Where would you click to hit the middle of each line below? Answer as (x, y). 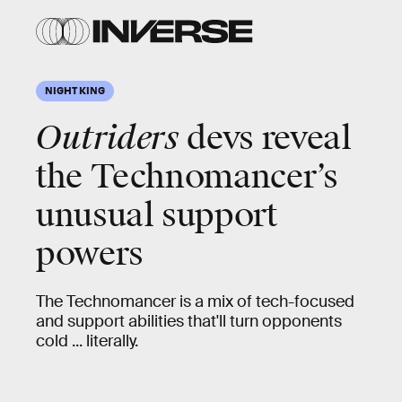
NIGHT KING (75, 90)
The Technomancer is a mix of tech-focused (195, 301)
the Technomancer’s (187, 177)
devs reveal (265, 138)
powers (90, 254)
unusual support (157, 215)
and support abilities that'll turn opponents (189, 321)
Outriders (108, 138)
